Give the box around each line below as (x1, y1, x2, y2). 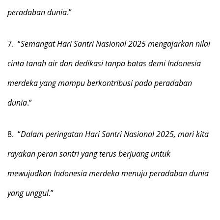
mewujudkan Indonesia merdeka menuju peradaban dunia (7, 168, 209, 179)
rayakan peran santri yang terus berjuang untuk (7, 148, 170, 159)
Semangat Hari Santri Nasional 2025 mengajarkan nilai (21, 38, 210, 49)
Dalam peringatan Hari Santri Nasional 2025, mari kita (21, 129, 209, 139)
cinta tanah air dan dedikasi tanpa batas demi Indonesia (7, 58, 201, 69)
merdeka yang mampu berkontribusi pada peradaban (7, 78, 192, 88)
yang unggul (7, 188, 49, 198)
